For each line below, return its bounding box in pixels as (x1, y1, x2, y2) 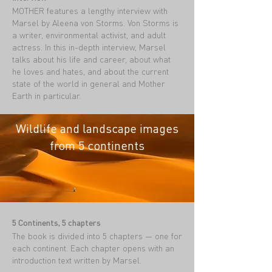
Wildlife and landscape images (16, 120, 178, 136)
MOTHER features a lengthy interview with (12, 5, 168, 16)
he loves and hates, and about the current (12, 66, 169, 76)
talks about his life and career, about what (12, 53, 171, 64)
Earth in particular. (12, 90, 81, 101)
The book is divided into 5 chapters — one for (12, 230, 182, 241)
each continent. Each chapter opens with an (12, 242, 174, 253)
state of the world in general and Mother (12, 78, 165, 89)
